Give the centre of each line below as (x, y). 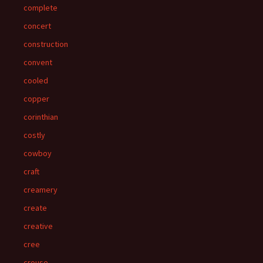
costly (34, 135)
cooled (36, 80)
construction (46, 44)
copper (36, 99)
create (35, 208)
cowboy (38, 153)
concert (37, 26)
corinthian (41, 117)
